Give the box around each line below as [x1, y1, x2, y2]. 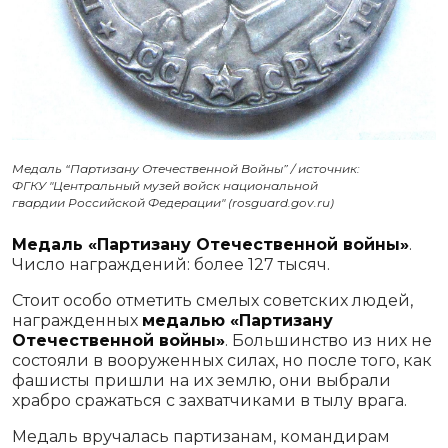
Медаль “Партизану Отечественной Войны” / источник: [12, 161, 360, 177]
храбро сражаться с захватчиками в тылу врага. [12, 391, 407, 411]
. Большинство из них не [225, 331, 432, 351]
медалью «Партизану [142, 311, 333, 331]
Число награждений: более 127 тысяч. [12, 255, 330, 275]
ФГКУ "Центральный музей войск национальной [12, 178, 318, 194]
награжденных [12, 311, 142, 331]
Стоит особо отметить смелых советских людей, [12, 291, 413, 311]
